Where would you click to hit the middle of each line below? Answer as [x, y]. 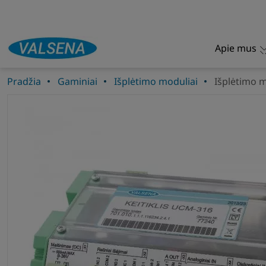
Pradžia [24, 81]
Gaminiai [77, 81]
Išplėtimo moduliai [156, 81]
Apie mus [235, 48]
